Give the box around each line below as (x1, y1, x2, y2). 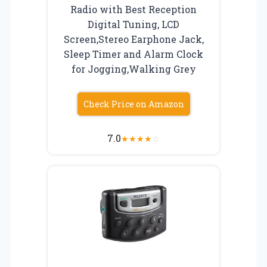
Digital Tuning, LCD (88, 18, 179, 31)
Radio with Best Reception (70, 3, 197, 16)
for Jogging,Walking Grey (71, 63, 196, 76)
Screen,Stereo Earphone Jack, (63, 33, 204, 46)
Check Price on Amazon (83, 98, 184, 110)
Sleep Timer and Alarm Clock (64, 48, 203, 61)
